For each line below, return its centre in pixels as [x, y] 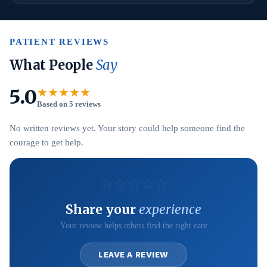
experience [170, 209]
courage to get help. [46, 142]
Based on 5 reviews [69, 104]
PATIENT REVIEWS [59, 42]
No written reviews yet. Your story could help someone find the [127, 128]
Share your [102, 209]
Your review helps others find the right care [133, 226]
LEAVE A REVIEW [133, 254]
